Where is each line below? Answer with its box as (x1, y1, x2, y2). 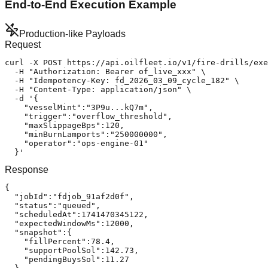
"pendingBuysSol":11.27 (5, 254, 129, 264)
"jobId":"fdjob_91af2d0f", (5, 191, 134, 201)
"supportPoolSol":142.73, (5, 245, 139, 255)
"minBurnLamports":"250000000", (5, 129, 167, 139)
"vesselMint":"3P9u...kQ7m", (5, 102, 153, 112)
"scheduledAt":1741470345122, (5, 209, 148, 219)
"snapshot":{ (5, 227, 72, 237)
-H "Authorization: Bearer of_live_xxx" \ (5, 66, 206, 76)
